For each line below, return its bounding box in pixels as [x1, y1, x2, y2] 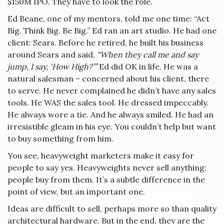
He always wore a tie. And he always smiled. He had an [7, 109, 213, 119]
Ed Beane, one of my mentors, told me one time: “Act [7, 13, 209, 23]
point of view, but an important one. [7, 186, 145, 196]
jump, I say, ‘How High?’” [7, 61, 97, 71]
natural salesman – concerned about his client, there [7, 73, 209, 83]
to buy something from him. [7, 133, 113, 143]
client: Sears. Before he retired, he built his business [7, 37, 203, 47]
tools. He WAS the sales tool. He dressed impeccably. [7, 97, 208, 107]
